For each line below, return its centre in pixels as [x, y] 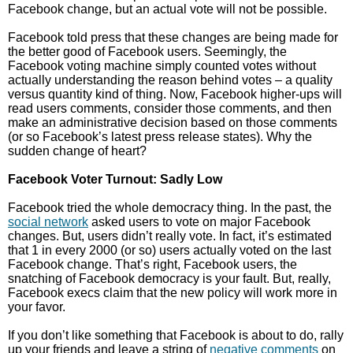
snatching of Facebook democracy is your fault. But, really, [169, 279]
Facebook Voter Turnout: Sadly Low [115, 179]
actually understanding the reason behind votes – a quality [170, 80]
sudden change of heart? [77, 151]
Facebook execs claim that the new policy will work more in [173, 293]
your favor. [37, 307]
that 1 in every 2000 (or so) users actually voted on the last [169, 250]
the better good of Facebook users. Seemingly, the [147, 52]
